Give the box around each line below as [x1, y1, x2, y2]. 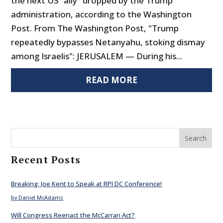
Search [184, 133, 207, 143]
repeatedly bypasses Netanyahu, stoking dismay [11, 36, 206, 48]
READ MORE [86, 74, 137, 86]
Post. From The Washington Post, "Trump [11, 22, 179, 34]
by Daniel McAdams [11, 194, 64, 202]
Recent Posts [11, 153, 81, 167]
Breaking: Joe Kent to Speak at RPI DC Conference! [11, 179, 162, 189]
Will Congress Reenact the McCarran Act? [11, 210, 135, 220]
